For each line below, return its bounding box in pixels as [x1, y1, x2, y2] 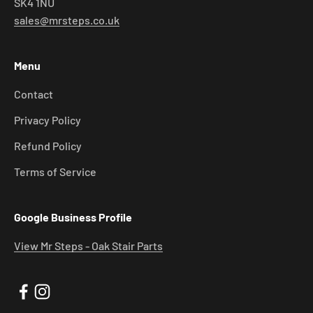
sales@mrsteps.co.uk [14, 13, 119, 27]
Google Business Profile [14, 210, 132, 224]
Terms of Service [14, 165, 96, 179]
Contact [14, 87, 53, 101]
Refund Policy [14, 139, 82, 153]
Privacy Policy [14, 113, 81, 127]
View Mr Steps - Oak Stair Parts [14, 239, 163, 253]
